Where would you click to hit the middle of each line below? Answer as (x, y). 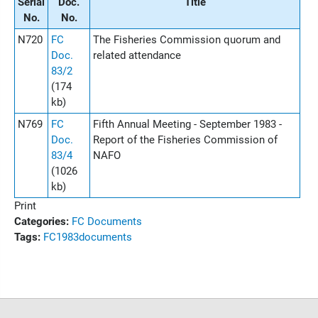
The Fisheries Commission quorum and (187, 40)
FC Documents (107, 221)
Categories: (42, 221)
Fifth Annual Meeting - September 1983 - (187, 124)
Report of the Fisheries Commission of (185, 140)
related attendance (137, 55)
